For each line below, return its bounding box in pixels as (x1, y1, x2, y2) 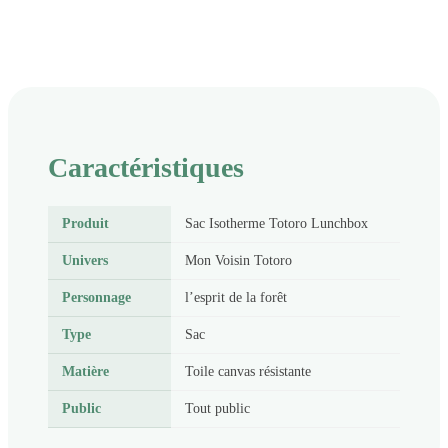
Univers (62, 253, 108, 269)
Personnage (62, 290, 131, 306)
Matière (62, 364, 109, 380)
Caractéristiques (48, 152, 244, 184)
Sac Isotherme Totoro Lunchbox (185, 216, 368, 232)
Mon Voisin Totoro (185, 253, 292, 269)
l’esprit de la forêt (185, 290, 287, 306)
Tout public (185, 401, 250, 417)
